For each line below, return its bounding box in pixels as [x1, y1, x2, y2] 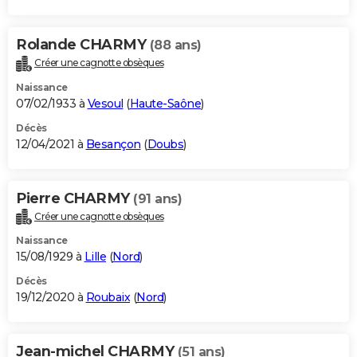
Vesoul [87, 96, 124, 111]
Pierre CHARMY [16, 189, 133, 207]
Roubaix [85, 290, 130, 305]
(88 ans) [149, 37, 202, 53]
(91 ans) [133, 190, 182, 206]
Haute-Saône [129, 96, 201, 111]
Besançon [85, 136, 141, 151]
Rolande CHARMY [16, 35, 150, 53]
